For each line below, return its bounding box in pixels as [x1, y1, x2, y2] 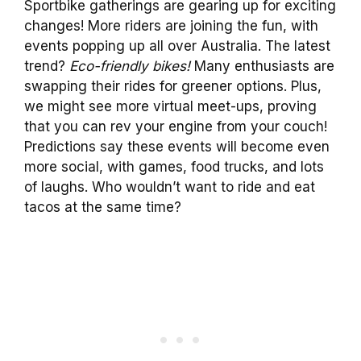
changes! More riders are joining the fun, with [24, 17, 318, 34]
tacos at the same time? [24, 198, 181, 215]
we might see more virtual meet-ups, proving [24, 98, 317, 114]
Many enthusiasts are [190, 57, 334, 74]
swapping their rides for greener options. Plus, [24, 77, 322, 94]
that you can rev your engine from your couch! [24, 118, 327, 135]
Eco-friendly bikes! [69, 57, 190, 74]
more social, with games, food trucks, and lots [24, 158, 324, 175]
